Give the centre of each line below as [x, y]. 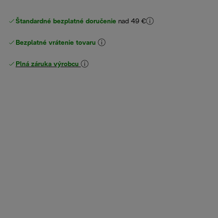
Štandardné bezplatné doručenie [66, 22]
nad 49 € [132, 22]
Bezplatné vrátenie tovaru [56, 43]
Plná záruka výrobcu [47, 65]
